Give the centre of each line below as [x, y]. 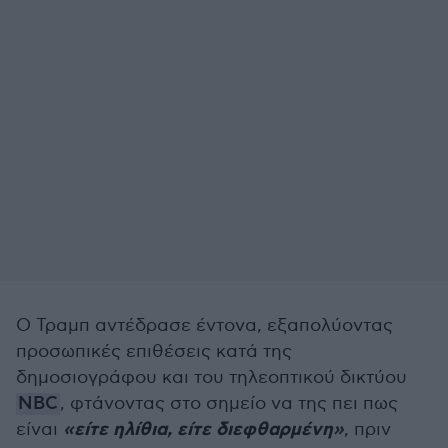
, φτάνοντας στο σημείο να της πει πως [229, 403]
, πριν [367, 429]
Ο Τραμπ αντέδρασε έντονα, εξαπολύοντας [204, 325]
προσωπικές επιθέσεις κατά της [154, 351]
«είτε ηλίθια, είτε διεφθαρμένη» [203, 430]
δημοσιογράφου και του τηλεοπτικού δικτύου [211, 377]
